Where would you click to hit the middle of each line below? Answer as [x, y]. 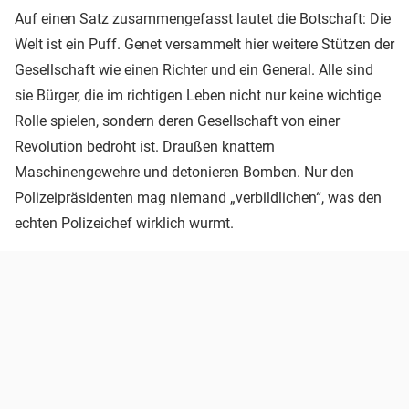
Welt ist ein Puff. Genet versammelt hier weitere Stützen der [204, 44]
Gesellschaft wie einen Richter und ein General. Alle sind [194, 69]
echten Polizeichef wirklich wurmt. [124, 223]
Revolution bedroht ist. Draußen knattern [145, 146]
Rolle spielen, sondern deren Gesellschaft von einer [177, 121]
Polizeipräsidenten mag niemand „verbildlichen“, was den [198, 197]
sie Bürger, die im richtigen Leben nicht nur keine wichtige [198, 95]
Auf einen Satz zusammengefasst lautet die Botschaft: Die [203, 18]
